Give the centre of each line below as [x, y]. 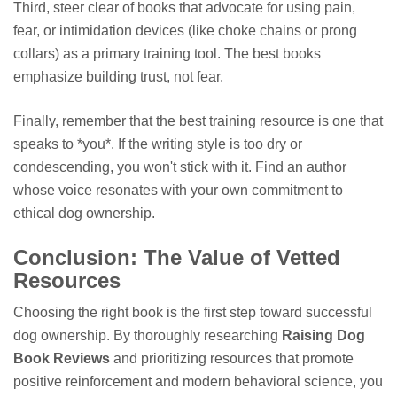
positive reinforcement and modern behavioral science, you [198, 381]
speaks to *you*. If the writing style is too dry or [158, 144]
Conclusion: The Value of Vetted [177, 258]
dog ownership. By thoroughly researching [148, 335]
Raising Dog [323, 335]
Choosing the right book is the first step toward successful [193, 312]
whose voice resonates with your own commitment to [178, 191]
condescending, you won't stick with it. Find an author [180, 167]
